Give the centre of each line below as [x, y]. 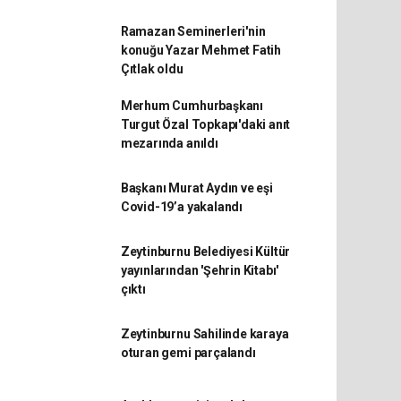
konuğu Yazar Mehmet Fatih [201, 50]
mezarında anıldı [169, 143]
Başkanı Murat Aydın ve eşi [196, 188]
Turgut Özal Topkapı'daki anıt [205, 124]
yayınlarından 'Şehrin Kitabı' [200, 270]
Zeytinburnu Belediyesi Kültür [205, 251]
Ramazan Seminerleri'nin [193, 31]
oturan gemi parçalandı [188, 352]
